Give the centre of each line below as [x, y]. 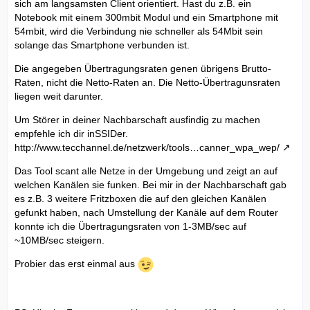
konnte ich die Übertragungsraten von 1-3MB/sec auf [130, 226]
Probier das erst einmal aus [76, 264]
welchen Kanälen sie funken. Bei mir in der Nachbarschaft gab [151, 185]
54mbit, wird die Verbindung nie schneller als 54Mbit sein [139, 31]
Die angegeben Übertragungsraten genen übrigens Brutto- [143, 69]
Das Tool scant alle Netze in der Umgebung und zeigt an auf [146, 171]
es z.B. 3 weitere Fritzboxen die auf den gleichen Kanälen [140, 199]
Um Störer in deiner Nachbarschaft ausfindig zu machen [137, 120]
